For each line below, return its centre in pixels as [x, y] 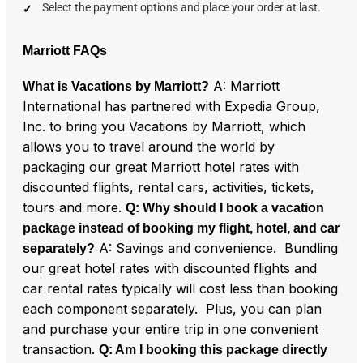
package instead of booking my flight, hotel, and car [181, 228]
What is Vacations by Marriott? [116, 86]
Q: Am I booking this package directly [213, 349]
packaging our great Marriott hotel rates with [161, 167]
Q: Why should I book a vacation [225, 207]
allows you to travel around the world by [149, 146]
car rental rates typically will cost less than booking [180, 288]
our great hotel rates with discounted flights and [170, 268]
